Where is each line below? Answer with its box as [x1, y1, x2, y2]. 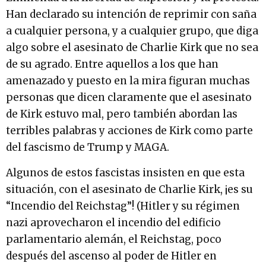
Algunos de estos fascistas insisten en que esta [6, 166, 245, 179]
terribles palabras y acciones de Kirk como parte [6, 124, 253, 138]
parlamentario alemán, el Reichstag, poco [6, 232, 221, 246]
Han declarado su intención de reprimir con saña [6, 8, 256, 21]
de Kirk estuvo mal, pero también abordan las [6, 107, 237, 121]
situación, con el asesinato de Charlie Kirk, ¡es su [6, 182, 253, 196]
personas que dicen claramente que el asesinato [6, 91, 252, 104]
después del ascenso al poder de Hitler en [6, 249, 217, 262]
